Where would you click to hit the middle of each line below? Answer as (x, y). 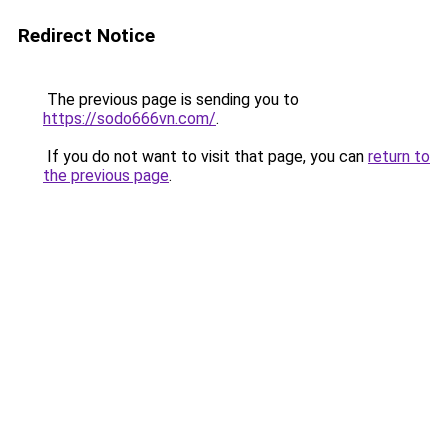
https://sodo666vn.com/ (129, 118)
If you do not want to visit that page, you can (205, 156)
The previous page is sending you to (171, 99)
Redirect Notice (86, 35)
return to (399, 156)
